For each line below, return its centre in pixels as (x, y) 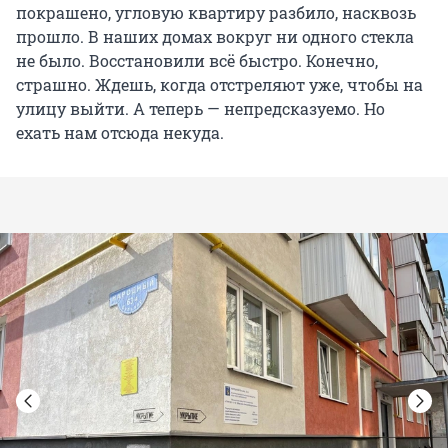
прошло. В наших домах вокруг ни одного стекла (215, 37)
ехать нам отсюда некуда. (120, 133)
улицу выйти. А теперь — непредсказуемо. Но (200, 109)
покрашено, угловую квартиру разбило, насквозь (216, 13)
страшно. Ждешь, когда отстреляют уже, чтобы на (219, 85)
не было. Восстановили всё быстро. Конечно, (197, 61)
